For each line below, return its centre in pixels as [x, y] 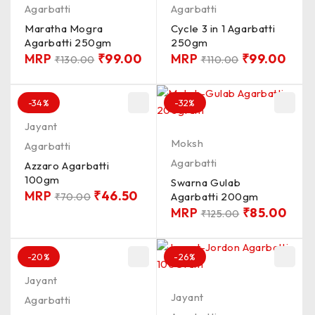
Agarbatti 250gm [68, 43]
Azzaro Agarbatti [67, 166]
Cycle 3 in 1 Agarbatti [223, 28]
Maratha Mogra [64, 28]
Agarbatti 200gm [215, 197]
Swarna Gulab [206, 182]
